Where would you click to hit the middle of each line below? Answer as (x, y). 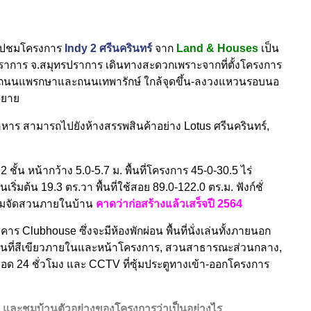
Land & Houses (219, 49)
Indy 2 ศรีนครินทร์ (108, 49)
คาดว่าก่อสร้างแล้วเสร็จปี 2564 (169, 203)
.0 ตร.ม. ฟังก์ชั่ (230, 187)
